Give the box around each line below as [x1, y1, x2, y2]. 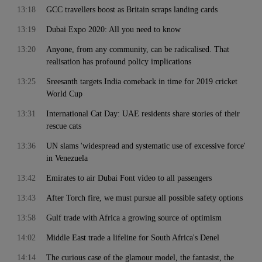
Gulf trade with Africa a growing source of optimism [46, 213, 222, 222]
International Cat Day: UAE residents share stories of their [46, 109, 240, 118]
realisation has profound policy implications [46, 57, 191, 66]
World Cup [46, 89, 82, 98]
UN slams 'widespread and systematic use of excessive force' [46, 142, 246, 150]
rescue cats [46, 122, 81, 130]
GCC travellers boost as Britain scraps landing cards [46, 5, 218, 14]
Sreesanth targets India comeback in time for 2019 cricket [46, 77, 237, 86]
